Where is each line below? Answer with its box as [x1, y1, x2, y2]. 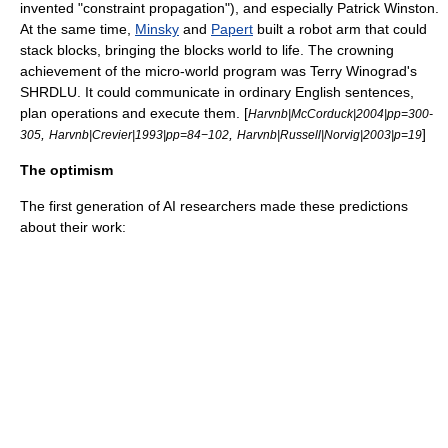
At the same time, [20, 21, 135, 37]
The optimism [20, 162, 113, 178]
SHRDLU [20, 84, 77, 100]
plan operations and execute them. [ [20, 105, 248, 121]
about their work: [20, 219, 126, 235]
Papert [211, 21, 253, 37]
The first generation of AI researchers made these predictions [20, 198, 408, 214]
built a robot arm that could [253, 21, 427, 37]
